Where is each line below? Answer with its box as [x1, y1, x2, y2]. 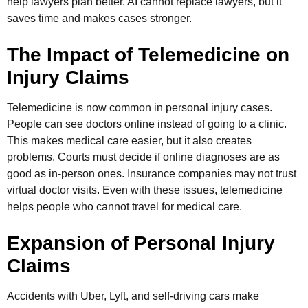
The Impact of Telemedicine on [7, 44, 289, 66]
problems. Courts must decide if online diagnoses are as [7, 151, 280, 164]
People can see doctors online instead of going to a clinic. [7, 118, 287, 131]
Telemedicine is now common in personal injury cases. [7, 102, 272, 114]
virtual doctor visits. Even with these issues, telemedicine [7, 184, 283, 197]
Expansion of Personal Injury [7, 232, 275, 254]
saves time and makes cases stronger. [7, 12, 192, 24]
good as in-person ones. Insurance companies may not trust [7, 168, 296, 180]
